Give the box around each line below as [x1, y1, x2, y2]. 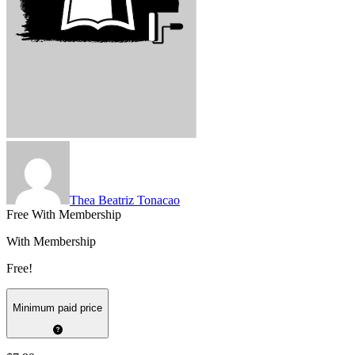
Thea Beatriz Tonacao [70, 193, 180, 208]
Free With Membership [6, 208, 121, 222]
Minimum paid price [13, 301, 102, 314]
